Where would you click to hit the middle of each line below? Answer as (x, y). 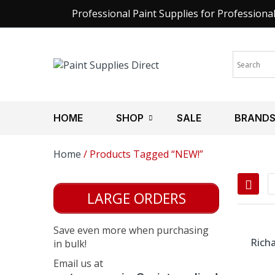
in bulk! (70, 244)
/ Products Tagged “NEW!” (142, 154)
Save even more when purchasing (131, 230)
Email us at (78, 263)
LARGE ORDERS (136, 198)
